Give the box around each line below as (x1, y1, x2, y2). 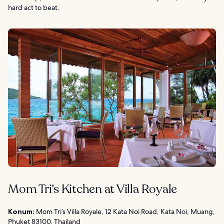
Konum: (8, 207, 34, 216)
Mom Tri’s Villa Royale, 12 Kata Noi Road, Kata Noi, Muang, (34, 207, 215, 216)
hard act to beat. (8, 2, 59, 12)
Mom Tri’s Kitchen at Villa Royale (8, 181, 177, 198)
